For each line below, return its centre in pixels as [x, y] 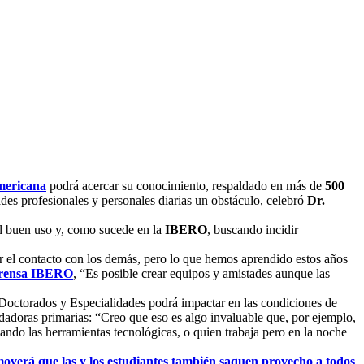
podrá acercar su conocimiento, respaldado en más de [186, 185]
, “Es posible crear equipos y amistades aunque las [201, 273]
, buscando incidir [253, 229]
